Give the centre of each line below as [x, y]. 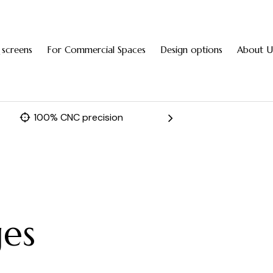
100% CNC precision [79, 117]
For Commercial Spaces [96, 50]
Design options [191, 50]
